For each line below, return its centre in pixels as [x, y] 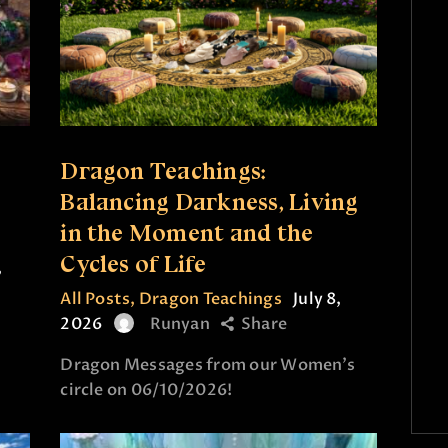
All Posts [95, 298]
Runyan [179, 323]
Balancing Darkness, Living [209, 201]
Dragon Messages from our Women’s [207, 364]
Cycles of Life [133, 263]
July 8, [317, 298]
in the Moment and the [187, 232]
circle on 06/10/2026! [146, 389]
